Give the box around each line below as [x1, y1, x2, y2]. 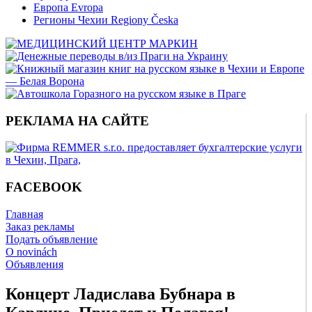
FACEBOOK [6, 180, 82, 195]
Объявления [6, 258, 63, 270]
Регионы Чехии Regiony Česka [33, 14, 178, 26]
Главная [6, 208, 43, 220]
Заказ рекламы [6, 220, 75, 233]
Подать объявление [6, 233, 97, 245]
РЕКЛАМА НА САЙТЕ [6, 113, 149, 128]
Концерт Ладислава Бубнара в [6, 284, 235, 303]
